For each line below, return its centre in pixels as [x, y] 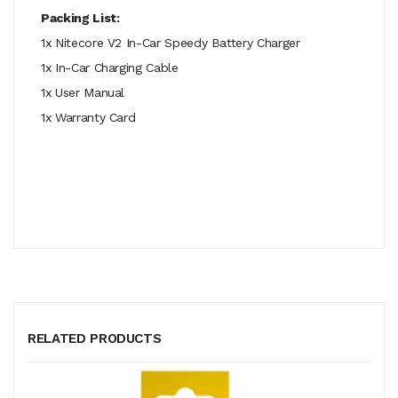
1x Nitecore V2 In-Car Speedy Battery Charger [171, 42]
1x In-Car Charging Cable [110, 67]
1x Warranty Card [88, 117]
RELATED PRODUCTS [95, 338]
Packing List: [80, 17]
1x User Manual [83, 92]
